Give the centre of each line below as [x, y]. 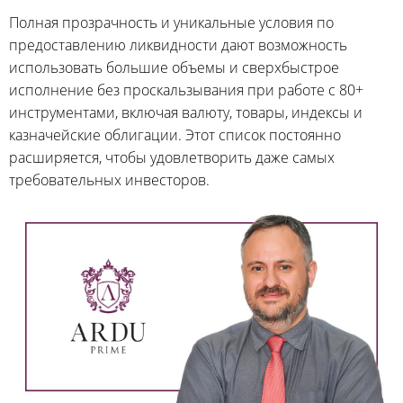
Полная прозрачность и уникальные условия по [171, 22]
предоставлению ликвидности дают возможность [178, 45]
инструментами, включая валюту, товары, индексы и [186, 112]
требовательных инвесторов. [109, 180]
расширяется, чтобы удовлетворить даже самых [172, 157]
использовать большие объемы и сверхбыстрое [174, 67]
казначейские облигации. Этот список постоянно [175, 135]
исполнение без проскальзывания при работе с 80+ [186, 90]
